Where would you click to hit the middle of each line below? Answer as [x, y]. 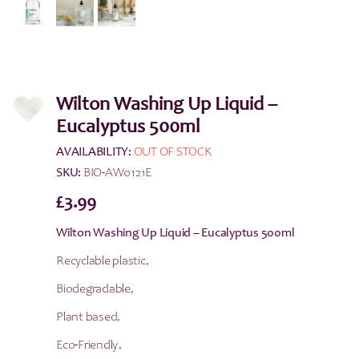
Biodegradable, [95, 289]
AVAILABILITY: [94, 152]
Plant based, [88, 317]
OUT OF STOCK [173, 152]
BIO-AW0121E [116, 173]
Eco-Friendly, [89, 345]
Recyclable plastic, [103, 261]
